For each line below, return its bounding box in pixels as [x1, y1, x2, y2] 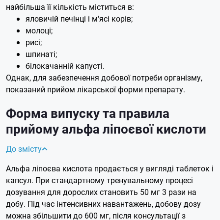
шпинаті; [26, 48, 57, 59]
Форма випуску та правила [6, 105, 169, 122]
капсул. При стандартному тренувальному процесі [6, 175, 193, 186]
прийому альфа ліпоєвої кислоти [6, 120, 206, 137]
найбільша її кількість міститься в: [6, 1, 134, 12]
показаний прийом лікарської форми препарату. [6, 83, 185, 94]
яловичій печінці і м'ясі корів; [26, 13, 133, 24]
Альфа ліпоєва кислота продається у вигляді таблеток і [6, 163, 214, 174]
